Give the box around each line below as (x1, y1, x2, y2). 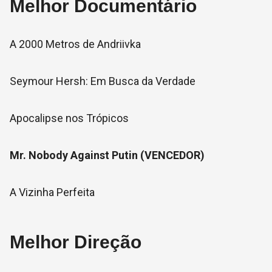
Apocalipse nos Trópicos (10, 112, 129, 124)
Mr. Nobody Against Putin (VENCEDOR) (10, 149, 205, 161)
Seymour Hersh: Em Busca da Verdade (10, 75, 195, 87)
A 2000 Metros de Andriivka (10, 38, 141, 50)
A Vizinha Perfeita (10, 186, 95, 199)
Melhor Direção (10, 232, 141, 252)
